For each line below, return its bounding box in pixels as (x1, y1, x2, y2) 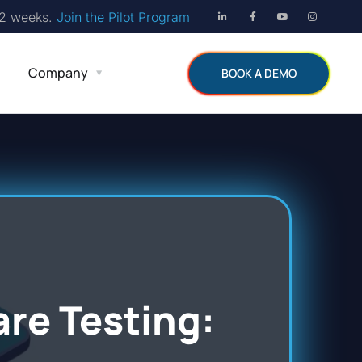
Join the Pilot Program (56, 8, 190, 25)
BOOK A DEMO (221, 65, 297, 81)
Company (28, 64, 89, 82)
